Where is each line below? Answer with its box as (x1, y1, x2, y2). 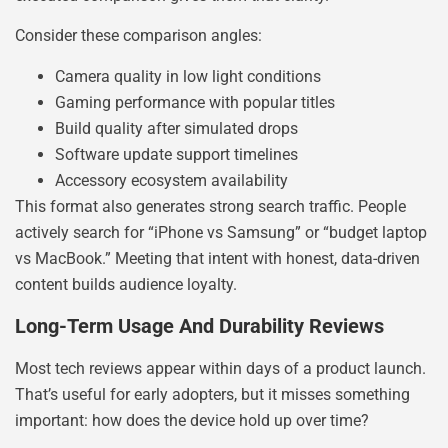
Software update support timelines (55, 144, 298, 164)
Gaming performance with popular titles (55, 92, 335, 112)
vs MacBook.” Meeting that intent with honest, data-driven (15, 248, 420, 268)
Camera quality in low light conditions (55, 66, 321, 86)
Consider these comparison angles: (15, 26, 262, 46)
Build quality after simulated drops (55, 118, 298, 138)
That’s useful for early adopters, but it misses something (15, 384, 410, 404)
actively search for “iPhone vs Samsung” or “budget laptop (15, 222, 427, 242)
